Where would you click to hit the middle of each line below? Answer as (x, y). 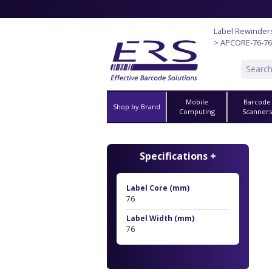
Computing (197, 111)
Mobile (197, 101)
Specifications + (178, 156)
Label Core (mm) (158, 188)
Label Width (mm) (160, 218)
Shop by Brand (136, 106)
